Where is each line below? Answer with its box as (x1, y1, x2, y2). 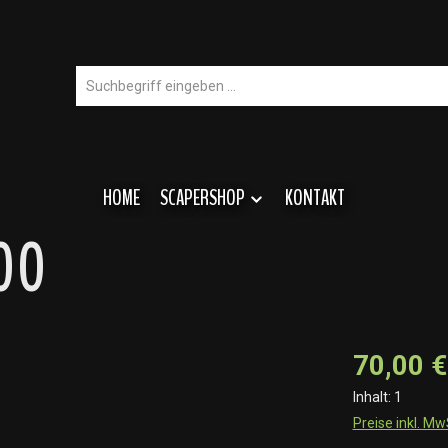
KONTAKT (284, 183, 345, 212)
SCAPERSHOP (160, 183, 246, 212)
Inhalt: (352, 388, 394, 405)
